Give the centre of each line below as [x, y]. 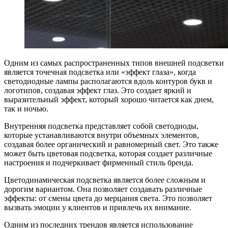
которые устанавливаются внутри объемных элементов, [102, 135]
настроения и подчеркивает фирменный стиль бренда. [99, 162]
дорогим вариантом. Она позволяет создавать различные [103, 189]
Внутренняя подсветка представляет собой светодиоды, [101, 126]
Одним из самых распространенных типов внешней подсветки [114, 63]
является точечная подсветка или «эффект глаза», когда [100, 72]
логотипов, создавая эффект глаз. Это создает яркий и [98, 90]
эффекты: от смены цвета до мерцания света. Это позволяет [108, 198]
